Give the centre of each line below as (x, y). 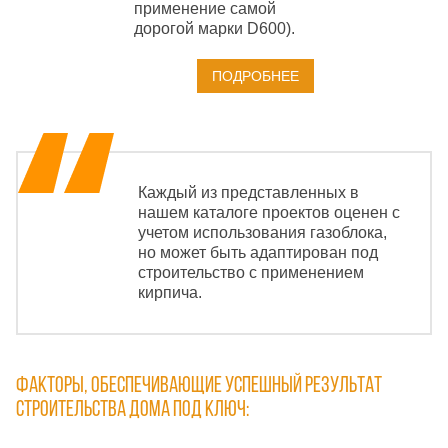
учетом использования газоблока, (262, 233)
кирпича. (170, 293)
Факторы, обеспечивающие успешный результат (199, 387)
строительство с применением (251, 273)
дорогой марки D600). (214, 28)
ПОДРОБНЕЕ (255, 75)
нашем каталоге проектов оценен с (269, 213)
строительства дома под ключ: (132, 411)
